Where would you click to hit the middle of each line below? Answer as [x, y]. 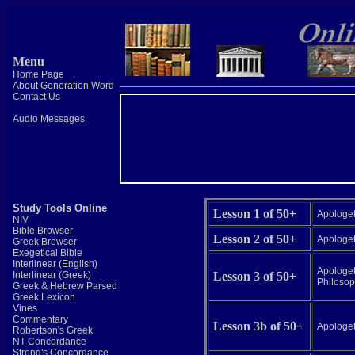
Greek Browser [44, 242]
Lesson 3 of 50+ [254, 276]
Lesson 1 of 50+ [254, 214]
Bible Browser [42, 231]
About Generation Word [63, 86]
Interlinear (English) [55, 264]
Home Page [38, 74]
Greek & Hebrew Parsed [65, 286]
